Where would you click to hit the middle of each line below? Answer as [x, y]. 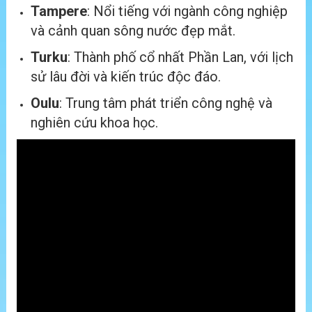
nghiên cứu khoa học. [94, 123]
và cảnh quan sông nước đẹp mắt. [133, 31]
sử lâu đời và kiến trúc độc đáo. [126, 77]
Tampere [59, 11]
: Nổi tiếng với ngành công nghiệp [187, 11]
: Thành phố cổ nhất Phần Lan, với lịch [180, 57]
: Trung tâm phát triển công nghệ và [166, 103]
